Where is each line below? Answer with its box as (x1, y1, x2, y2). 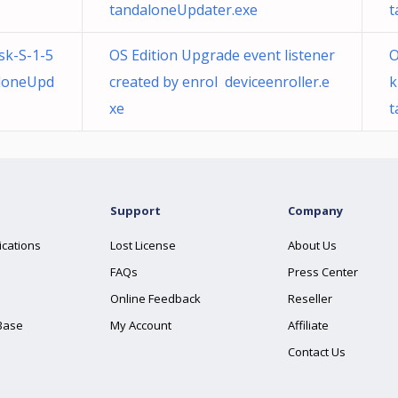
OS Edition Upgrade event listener (109, 45, 335, 65)
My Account (110, 317, 171, 333)
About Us (288, 237, 337, 253)
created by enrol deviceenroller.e (109, 72, 330, 92)
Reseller (288, 291, 332, 306)
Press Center (288, 264, 358, 280)
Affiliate (288, 317, 329, 333)
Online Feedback (110, 291, 201, 306)
